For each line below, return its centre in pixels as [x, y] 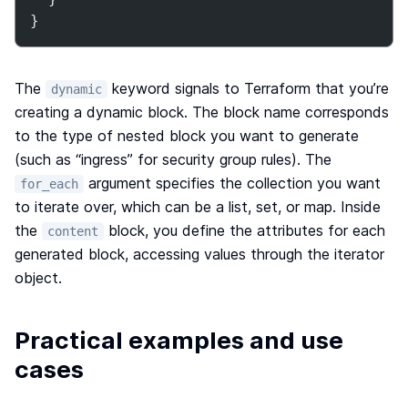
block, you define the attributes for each [245, 230]
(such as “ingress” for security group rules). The [173, 159]
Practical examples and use [179, 340]
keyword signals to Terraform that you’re [248, 88]
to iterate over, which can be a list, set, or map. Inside [198, 207]
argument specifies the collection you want [232, 183]
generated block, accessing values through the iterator [199, 254]
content [73, 231]
